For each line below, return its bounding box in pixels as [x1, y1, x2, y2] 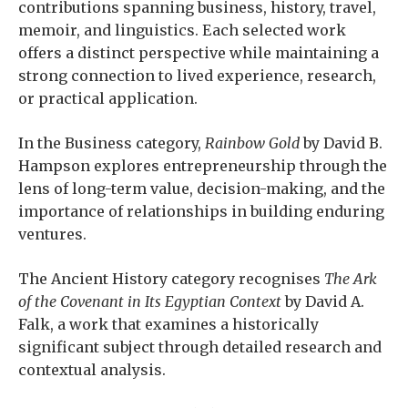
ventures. [18, 225, 87, 244]
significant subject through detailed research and [18, 338, 382, 357]
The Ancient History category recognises [18, 270, 324, 289]
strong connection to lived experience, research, [18, 66, 376, 86]
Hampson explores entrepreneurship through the [18, 157, 387, 176]
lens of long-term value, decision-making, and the [18, 179, 385, 199]
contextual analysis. [18, 361, 166, 380]
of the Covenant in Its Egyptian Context [18, 292, 281, 311]
